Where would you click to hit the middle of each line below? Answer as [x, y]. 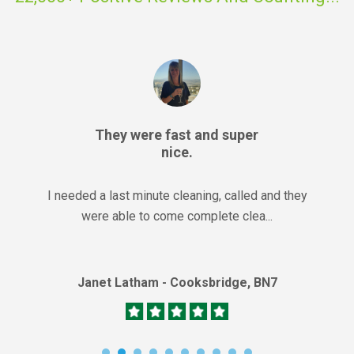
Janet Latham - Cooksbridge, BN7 [177, 283]
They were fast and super [177, 135]
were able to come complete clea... [177, 217]
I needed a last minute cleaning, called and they [177, 196]
